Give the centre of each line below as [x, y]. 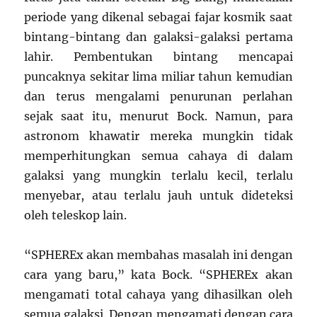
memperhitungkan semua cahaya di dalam [158, 156]
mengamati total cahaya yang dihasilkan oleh [158, 295]
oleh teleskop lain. [76, 215]
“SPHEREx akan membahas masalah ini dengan [158, 255]
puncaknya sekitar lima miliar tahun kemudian [158, 77]
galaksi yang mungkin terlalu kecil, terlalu [158, 176]
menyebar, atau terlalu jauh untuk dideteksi [158, 196]
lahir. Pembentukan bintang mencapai [158, 57]
